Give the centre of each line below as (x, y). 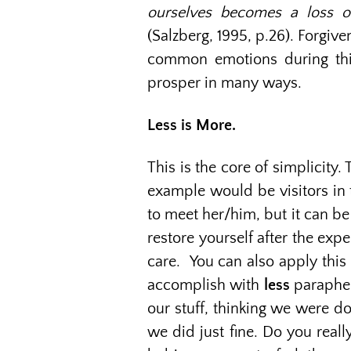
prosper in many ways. (224, 83)
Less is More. (192, 125)
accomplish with (206, 285)
